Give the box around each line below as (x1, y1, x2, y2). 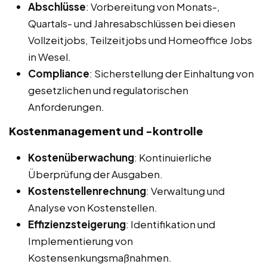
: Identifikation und (126, 217, 215, 231)
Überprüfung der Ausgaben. (28, 167, 163, 181)
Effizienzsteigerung (28, 217, 126, 231)
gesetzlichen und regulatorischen (28, 83, 188, 97)
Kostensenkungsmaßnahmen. (28, 250, 172, 264)
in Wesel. (28, 49, 71, 63)
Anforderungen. (28, 100, 104, 113)
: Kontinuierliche (134, 150, 212, 164)
